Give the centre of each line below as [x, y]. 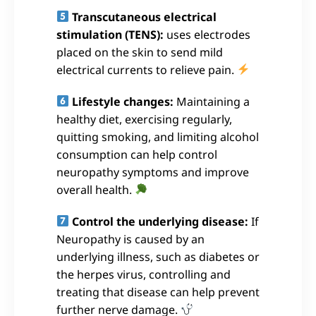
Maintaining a [212, 101]
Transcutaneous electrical [145, 17]
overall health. [96, 189]
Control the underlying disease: [160, 221]
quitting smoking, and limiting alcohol [158, 136]
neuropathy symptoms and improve [153, 172]
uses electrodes [207, 34]
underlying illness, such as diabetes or [158, 256]
